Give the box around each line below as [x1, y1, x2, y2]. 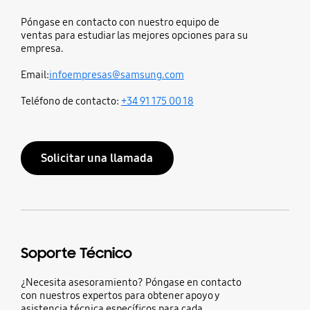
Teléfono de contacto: [20, 94, 121, 107]
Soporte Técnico [20, 244, 132, 262]
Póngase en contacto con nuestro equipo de [20, 15, 219, 28]
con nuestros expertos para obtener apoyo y [20, 289, 219, 302]
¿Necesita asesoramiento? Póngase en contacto [20, 275, 241, 289]
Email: [20, 68, 49, 81]
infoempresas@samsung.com [48, 68, 184, 81]
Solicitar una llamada [41, 150, 154, 165]
